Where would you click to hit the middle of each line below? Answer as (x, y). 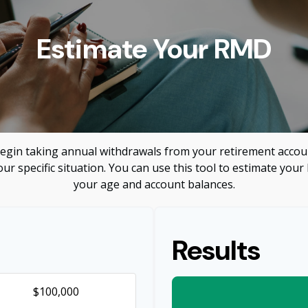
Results (216, 250)
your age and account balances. (154, 184)
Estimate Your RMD (154, 48)
